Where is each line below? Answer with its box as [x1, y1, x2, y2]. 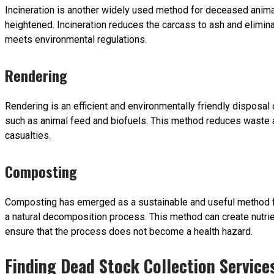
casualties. [5, 129, 51, 141]
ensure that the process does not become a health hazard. [5, 225, 253, 237]
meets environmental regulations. [5, 33, 147, 45]
